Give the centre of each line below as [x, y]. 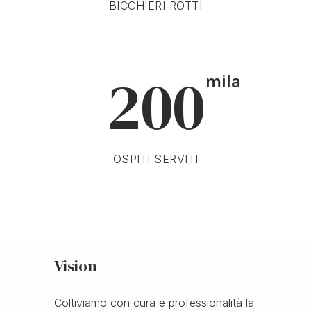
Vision [75, 266]
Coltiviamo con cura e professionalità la [154, 302]
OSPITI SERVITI [155, 159]
